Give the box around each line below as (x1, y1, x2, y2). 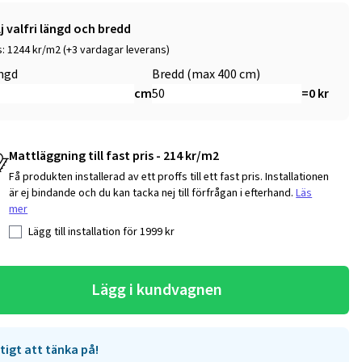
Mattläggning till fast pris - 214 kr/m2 (9, 147, 220, 164)
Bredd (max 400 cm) (151, 65, 260, 82)
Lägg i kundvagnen (90, 279, 222, 301)
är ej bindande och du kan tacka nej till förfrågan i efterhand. (9, 185, 297, 200)
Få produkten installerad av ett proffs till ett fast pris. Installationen (9, 169, 330, 184)
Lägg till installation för (28, 224, 141, 239)
